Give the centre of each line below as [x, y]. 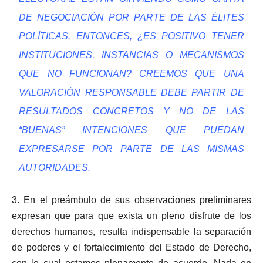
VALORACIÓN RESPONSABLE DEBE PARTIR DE [131, 93]
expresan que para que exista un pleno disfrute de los [131, 216]
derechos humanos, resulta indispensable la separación [131, 232]
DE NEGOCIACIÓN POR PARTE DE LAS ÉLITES [131, 18]
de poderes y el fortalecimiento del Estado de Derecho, [131, 248]
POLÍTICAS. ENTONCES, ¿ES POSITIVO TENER [131, 36]
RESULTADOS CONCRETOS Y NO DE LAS [131, 112]
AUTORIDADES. [55, 168]
